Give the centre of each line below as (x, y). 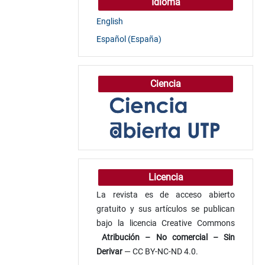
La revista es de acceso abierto (166, 194)
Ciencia (166, 83)
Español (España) (129, 39)
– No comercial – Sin (188, 237)
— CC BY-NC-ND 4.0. (161, 251)
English (110, 21)
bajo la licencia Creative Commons (166, 223)
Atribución (118, 237)
